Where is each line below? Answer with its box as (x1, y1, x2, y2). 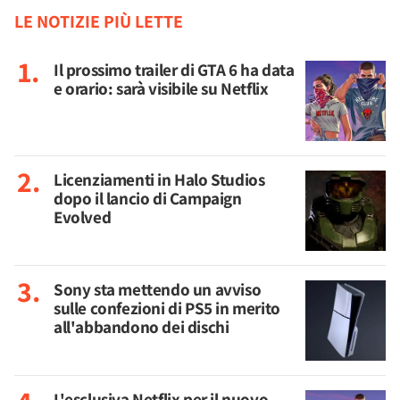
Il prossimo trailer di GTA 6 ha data (54, 58, 295, 81)
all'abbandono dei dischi (54, 315, 229, 338)
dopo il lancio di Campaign (54, 187, 242, 210)
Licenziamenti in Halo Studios (54, 168, 265, 191)
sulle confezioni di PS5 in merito (54, 296, 280, 320)
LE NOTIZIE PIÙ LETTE (14, 10, 183, 33)
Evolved (54, 205, 112, 229)
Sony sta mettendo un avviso (54, 278, 262, 301)
